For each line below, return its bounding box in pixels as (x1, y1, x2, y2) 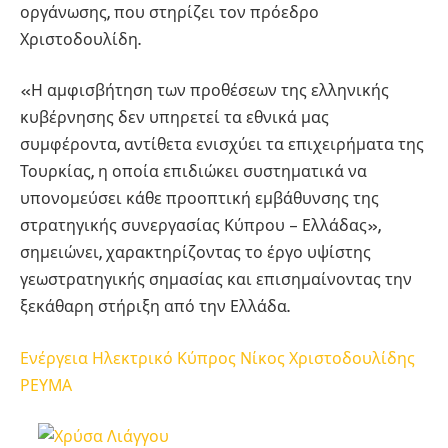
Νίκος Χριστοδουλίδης (240, 347, 415, 368)
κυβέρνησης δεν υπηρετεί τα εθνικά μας (20, 107, 329, 128)
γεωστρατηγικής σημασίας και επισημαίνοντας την (20, 269, 412, 290)
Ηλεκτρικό (92, 347, 173, 368)
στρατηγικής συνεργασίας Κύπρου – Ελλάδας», (20, 215, 381, 236)
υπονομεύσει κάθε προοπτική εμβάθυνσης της (20, 188, 379, 209)
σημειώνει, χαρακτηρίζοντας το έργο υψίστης (20, 242, 371, 263)
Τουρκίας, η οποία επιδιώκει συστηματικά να (20, 161, 367, 182)
